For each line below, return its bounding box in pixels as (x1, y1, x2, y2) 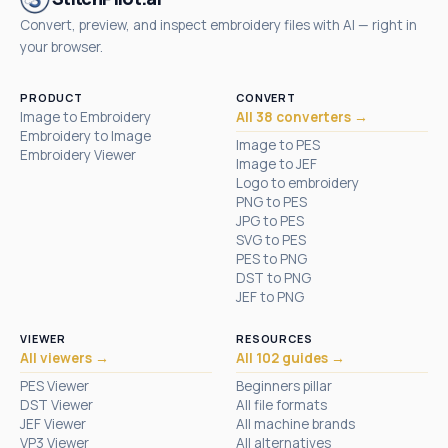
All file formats (236, 395, 327, 414)
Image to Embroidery (20, 107, 151, 126)
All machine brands (236, 414, 355, 433)
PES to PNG (236, 249, 307, 268)
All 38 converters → (236, 107, 368, 126)
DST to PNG (236, 268, 311, 287)
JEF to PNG (236, 287, 304, 306)
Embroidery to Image (20, 126, 151, 145)
